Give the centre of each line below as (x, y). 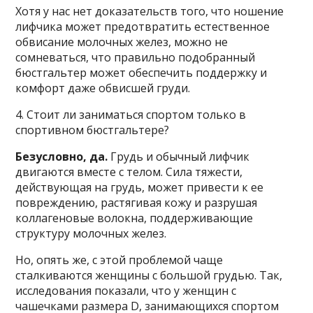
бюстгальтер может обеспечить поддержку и (141, 72)
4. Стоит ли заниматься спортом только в (131, 114)
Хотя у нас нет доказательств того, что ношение (150, 11)
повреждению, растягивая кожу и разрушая (137, 202)
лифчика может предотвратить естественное (143, 26)
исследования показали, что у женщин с (126, 290)
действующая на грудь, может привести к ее (140, 187)
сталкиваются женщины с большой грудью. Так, (149, 275)
